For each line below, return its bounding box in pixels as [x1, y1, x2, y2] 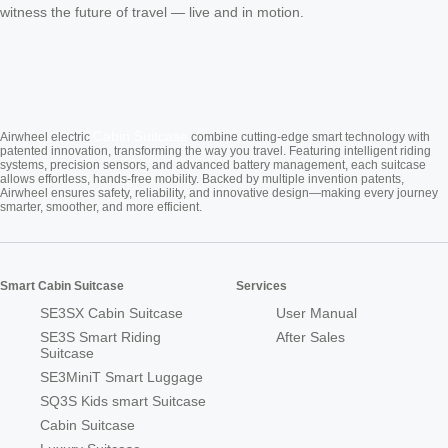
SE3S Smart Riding [40, 329, 161, 346]
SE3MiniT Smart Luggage [40, 369, 203, 386]
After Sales [276, 329, 345, 346]
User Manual [276, 305, 357, 322]
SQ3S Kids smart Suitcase [40, 393, 206, 410]
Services [236, 279, 287, 294]
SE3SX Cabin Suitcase [40, 305, 183, 322]
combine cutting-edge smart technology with [188, 130, 430, 145]
